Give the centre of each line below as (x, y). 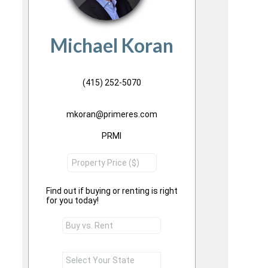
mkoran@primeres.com (112, 114)
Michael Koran (112, 45)
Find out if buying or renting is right (112, 191)
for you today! (72, 200)
